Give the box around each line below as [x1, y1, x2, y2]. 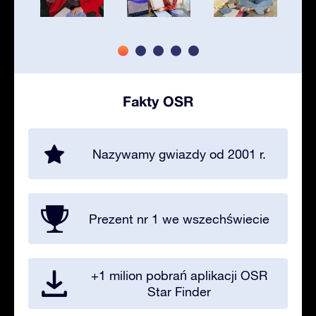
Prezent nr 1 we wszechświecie [89, 211, 269, 226]
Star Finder [147, 284, 211, 300]
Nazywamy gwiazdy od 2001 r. [92, 146, 266, 162]
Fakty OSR [123, 92, 193, 110]
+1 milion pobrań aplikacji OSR [91, 268, 267, 284]
